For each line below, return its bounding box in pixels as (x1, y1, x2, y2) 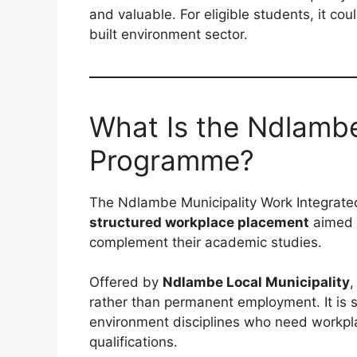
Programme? (89, 143, 254, 177)
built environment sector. (89, 25, 248, 42)
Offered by (89, 274, 163, 291)
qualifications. (89, 334, 178, 351)
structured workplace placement (89, 214, 309, 230)
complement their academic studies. (89, 233, 322, 250)
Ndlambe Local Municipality (163, 274, 350, 291)
